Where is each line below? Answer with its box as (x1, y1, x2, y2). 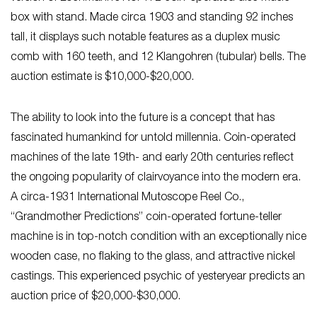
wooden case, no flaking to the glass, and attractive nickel (11, 251, 295, 263)
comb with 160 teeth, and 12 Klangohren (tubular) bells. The (11, 52, 306, 64)
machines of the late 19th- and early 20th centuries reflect (11, 152, 294, 164)
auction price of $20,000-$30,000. (11, 291, 180, 303)
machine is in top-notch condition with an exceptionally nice (11, 231, 306, 243)
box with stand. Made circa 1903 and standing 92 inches (11, 12, 293, 24)
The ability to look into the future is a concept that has (11, 113, 275, 125)
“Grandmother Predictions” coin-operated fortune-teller (11, 212, 282, 224)
